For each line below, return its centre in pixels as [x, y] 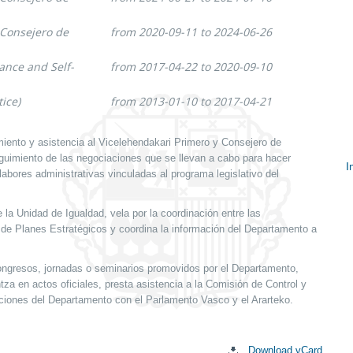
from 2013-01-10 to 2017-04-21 [191, 101]
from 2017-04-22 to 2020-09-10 [191, 67]
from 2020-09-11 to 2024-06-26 [191, 32]
